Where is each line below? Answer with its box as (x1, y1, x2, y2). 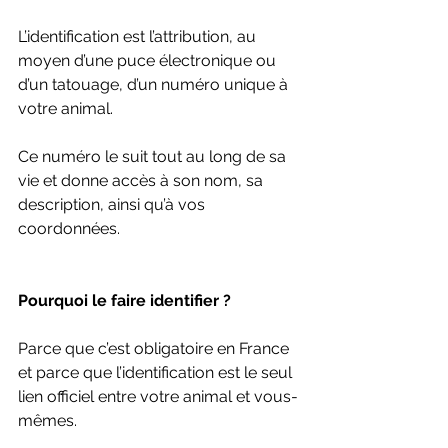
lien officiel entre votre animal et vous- (18, 386, 298, 406)
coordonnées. (18, 218, 120, 238)
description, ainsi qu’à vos (18, 194, 209, 214)
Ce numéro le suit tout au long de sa (18, 146, 290, 166)
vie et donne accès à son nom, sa (18, 170, 267, 190)
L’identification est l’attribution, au (18, 26, 260, 46)
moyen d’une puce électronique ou (18, 50, 280, 70)
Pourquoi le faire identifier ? (18, 290, 231, 310)
